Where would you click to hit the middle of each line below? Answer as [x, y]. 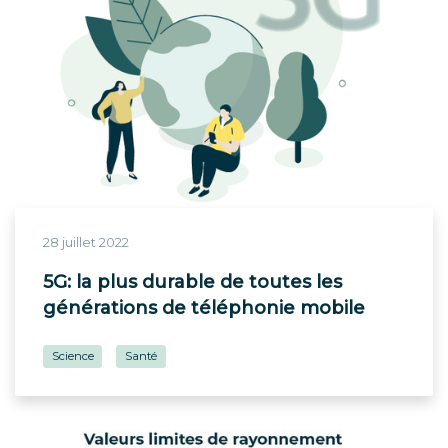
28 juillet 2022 [86, 243]
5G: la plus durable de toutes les [192, 282]
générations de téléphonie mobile [204, 308]
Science [72, 356]
